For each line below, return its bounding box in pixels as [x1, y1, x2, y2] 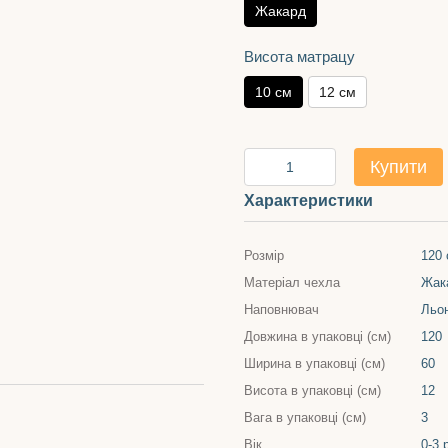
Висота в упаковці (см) [244, 383, 381, 398]
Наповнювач [244, 302, 319, 317]
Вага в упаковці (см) [244, 410, 366, 425]
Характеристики [244, 192, 373, 209]
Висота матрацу [244, 48, 355, 65]
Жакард [255, 3, 306, 19]
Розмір [244, 248, 284, 263]
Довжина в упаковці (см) [244, 329, 391, 344]
